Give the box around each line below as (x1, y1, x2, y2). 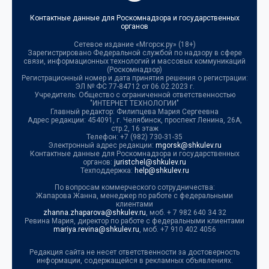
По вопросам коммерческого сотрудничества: (54, 183, 215, 192)
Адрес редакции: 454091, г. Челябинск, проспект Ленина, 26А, (27, 116, 242, 125)
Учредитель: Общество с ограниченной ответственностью (34, 91, 235, 100)
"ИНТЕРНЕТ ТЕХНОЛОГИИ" (90, 99, 179, 108)
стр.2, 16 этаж (110, 124, 159, 133)
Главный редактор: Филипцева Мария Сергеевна (50, 107, 219, 116)
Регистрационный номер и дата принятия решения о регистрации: (21, 74, 248, 83)
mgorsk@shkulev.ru (155, 141, 222, 150)
